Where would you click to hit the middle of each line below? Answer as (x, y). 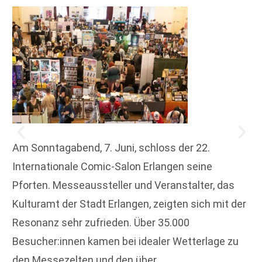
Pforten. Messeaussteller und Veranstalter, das (123, 185)
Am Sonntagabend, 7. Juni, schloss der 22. (111, 147)
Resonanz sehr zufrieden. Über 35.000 (101, 222)
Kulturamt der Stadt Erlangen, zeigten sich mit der (129, 204)
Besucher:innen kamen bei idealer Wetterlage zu (125, 241)
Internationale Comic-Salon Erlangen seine (112, 166)
